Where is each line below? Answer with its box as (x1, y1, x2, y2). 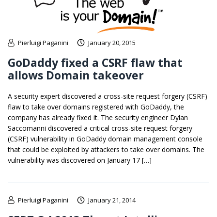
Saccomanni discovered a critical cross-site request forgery (8, 124, 192, 133)
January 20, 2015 (88, 38, 136, 47)
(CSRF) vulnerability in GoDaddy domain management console (8, 134, 202, 144)
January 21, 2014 (88, 196, 136, 205)
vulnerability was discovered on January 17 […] (8, 155, 152, 165)
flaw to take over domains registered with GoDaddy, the (8, 102, 184, 112)
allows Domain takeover (8, 67, 144, 83)
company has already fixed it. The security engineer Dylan (8, 113, 188, 123)
